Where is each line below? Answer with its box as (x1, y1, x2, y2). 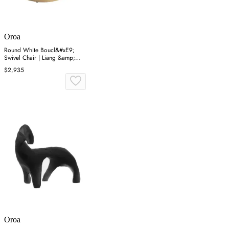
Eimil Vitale (4, 61, 34, 71)
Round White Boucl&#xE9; (4, 45, 75, 55)
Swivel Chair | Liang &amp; (4, 53, 75, 63)
